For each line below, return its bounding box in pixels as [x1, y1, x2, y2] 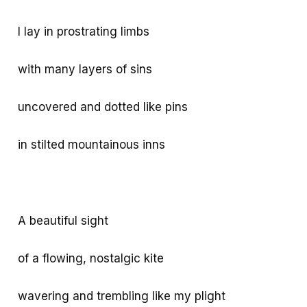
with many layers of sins [18, 62, 153, 76]
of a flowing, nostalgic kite [18, 251, 164, 265]
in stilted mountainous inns [18, 138, 166, 152]
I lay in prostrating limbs [18, 24, 150, 38]
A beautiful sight [18, 213, 109, 228]
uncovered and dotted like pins [18, 99, 188, 114]
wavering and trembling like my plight [18, 288, 226, 303]
